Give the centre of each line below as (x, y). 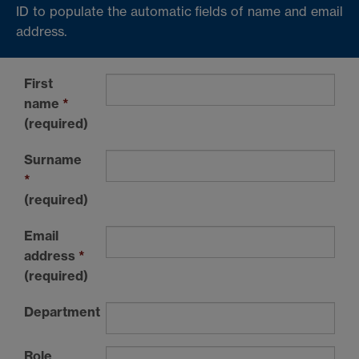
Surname (53, 159)
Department (62, 311)
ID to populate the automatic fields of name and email (179, 11)
